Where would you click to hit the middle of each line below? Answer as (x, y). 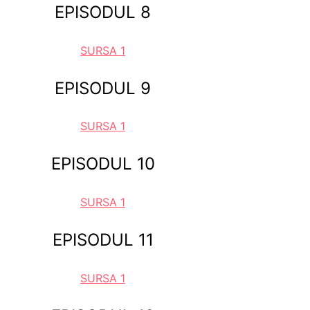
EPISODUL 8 (103, 12)
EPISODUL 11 (103, 240)
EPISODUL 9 (103, 88)
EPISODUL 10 (103, 164)
